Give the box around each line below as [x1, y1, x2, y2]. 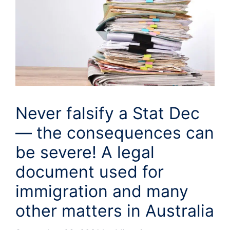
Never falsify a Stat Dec [15, 103, 200, 124]
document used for [15, 162, 164, 182]
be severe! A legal [15, 142, 155, 163]
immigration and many [15, 181, 188, 202]
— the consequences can [15, 123, 214, 143]
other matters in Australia [15, 201, 214, 221]
